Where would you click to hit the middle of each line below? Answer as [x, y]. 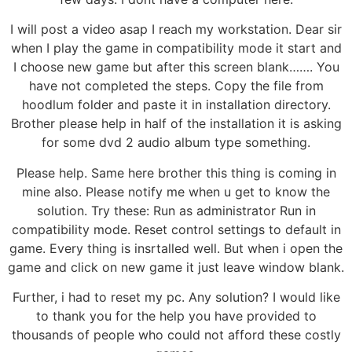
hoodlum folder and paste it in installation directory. [176, 105]
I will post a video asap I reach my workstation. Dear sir [176, 29]
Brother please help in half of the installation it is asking [176, 124]
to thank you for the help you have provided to [176, 315]
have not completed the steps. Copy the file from [176, 86]
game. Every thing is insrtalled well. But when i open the [176, 248]
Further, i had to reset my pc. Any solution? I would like [176, 297]
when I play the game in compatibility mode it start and [176, 48]
